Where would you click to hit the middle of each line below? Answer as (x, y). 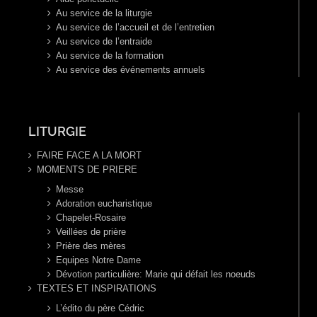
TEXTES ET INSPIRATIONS (97, 289)
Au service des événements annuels (131, 70)
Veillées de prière (91, 232)
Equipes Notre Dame (98, 260)
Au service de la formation (110, 56)
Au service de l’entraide (104, 42)
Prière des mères (91, 246)
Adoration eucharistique (104, 204)
